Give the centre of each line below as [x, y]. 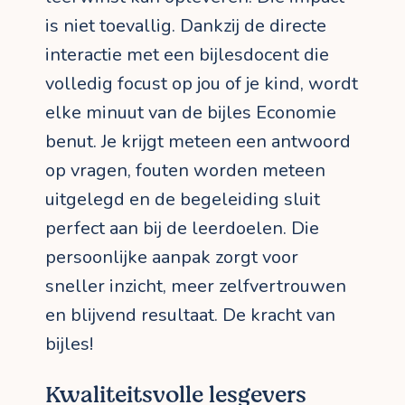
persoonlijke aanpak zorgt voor [172, 257]
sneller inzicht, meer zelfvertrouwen [196, 286]
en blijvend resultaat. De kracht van [190, 315]
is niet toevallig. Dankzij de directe [186, 25]
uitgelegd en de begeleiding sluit [183, 199]
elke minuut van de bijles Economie [191, 112]
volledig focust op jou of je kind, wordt [202, 83]
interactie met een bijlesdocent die [187, 54]
